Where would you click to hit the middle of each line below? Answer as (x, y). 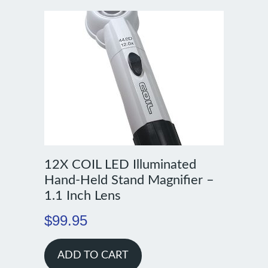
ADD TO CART (93, 256)
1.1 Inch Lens (82, 196)
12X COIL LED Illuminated (120, 165)
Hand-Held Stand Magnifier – (129, 180)
